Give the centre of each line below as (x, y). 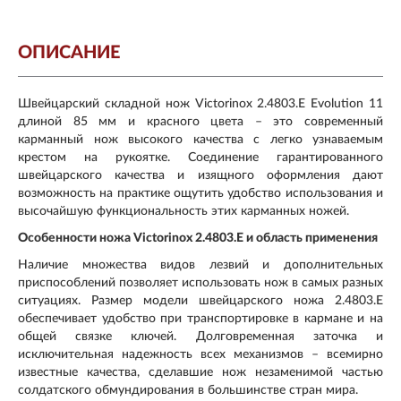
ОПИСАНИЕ (69, 52)
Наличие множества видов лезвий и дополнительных (200, 264)
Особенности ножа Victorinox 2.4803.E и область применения (198, 238)
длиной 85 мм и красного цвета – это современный (200, 121)
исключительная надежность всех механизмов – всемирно (200, 354)
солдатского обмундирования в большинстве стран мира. (188, 390)
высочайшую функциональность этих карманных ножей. (183, 211)
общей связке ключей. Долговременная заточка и (200, 336)
